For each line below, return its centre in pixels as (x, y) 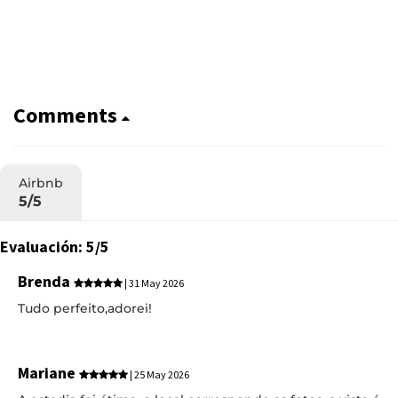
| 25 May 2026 (159, 375)
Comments (68, 115)
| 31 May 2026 (153, 283)
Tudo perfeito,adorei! (85, 308)
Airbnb (41, 183)
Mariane (48, 374)
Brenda (46, 282)
